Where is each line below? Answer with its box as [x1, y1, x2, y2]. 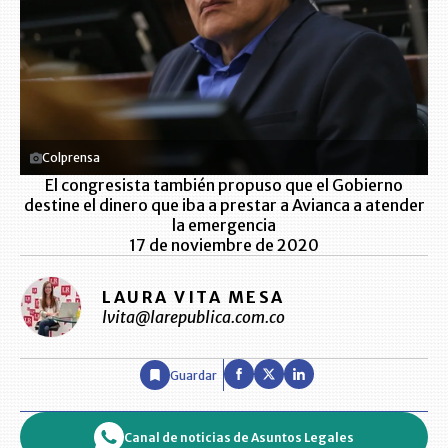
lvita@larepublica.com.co [102, 306, 285, 327]
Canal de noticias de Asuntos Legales [124, 429, 354, 445]
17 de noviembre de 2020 [129, 235, 319, 255]
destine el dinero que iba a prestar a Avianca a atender [23, 195, 425, 215]
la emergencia [172, 215, 276, 235]
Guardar [170, 367, 217, 383]
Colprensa [42, 150, 100, 165]
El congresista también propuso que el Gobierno [45, 175, 403, 195]
